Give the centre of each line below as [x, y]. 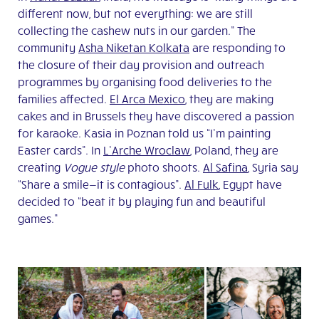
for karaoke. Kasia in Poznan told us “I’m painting [144, 133]
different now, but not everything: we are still [135, 14]
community [48, 48]
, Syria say [273, 167]
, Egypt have [250, 184]
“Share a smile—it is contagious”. [101, 184]
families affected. [64, 99]
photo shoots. [164, 167]
